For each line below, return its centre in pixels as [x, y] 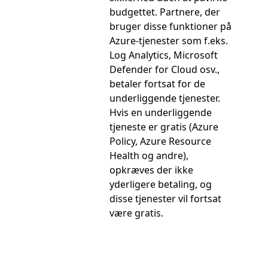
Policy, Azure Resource [160, 141]
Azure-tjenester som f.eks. [168, 40]
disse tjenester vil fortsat [165, 198]
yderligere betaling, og [160, 184]
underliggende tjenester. [165, 98]
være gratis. [136, 213]
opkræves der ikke [151, 170]
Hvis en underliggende [160, 112]
